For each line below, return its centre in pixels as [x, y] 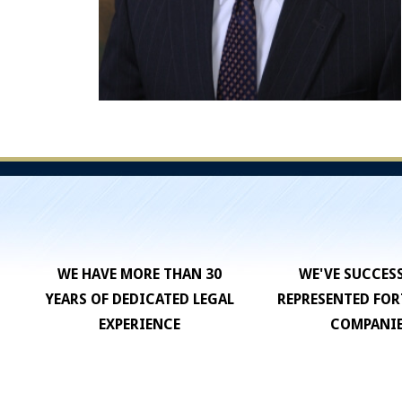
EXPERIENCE [140, 325]
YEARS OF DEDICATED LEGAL [140, 300]
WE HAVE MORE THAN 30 [140, 275]
